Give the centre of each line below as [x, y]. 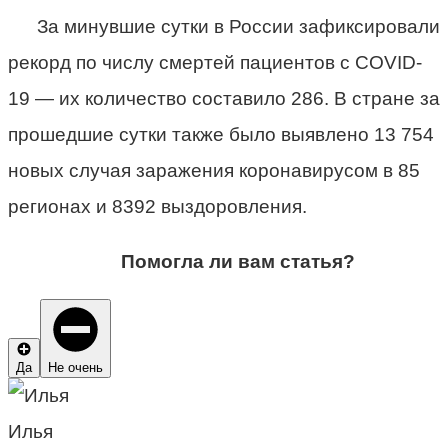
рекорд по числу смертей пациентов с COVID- [215, 62]
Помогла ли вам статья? [238, 261]
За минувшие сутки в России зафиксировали [238, 26]
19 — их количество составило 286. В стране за [224, 98]
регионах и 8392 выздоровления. [157, 206]
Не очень [75, 367]
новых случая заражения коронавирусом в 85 [214, 170]
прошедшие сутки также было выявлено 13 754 [221, 134]
